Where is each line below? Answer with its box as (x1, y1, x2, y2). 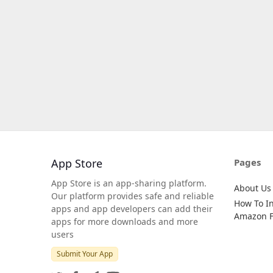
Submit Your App (57, 249, 113, 259)
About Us (234, 182, 271, 194)
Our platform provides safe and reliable (51, 190, 214, 202)
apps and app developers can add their (51, 203, 213, 214)
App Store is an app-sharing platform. (51, 177, 207, 189)
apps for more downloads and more (51, 216, 198, 227)
